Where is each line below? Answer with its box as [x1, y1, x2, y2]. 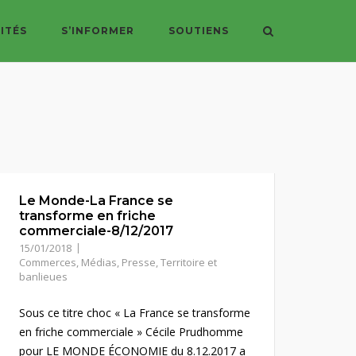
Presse [121, 255, 156, 269]
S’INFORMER [61, 25, 134, 37]
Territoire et [160, 255, 217, 269]
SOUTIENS [168, 25, 229, 37]
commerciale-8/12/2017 [18, 223, 173, 238]
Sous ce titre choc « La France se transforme [18, 305, 250, 320]
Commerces [18, 255, 76, 269]
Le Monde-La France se [18, 193, 173, 208]
